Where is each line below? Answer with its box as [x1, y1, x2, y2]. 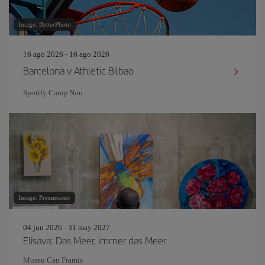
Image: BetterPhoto [18, 21, 71, 28]
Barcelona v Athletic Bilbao [23, 63, 134, 77]
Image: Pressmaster [18, 194, 70, 201]
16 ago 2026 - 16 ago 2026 [23, 50, 109, 59]
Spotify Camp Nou [23, 88, 83, 97]
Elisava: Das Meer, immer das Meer [23, 233, 166, 247]
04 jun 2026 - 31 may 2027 [23, 223, 110, 232]
